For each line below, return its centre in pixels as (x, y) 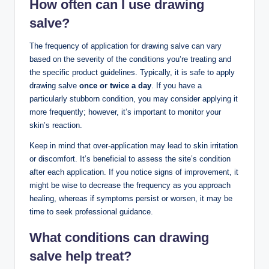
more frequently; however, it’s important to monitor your (125, 112)
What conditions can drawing (119, 237)
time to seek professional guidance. (91, 211)
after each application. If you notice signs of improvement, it (134, 172)
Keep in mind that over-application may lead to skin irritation (134, 145)
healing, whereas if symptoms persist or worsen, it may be (131, 198)
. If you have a (177, 85)
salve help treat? (80, 256)
